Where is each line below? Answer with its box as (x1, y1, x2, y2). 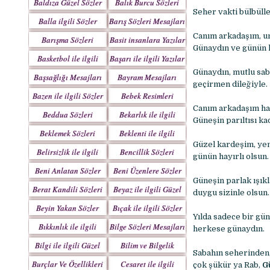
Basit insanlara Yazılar (109, 34, 185, 45)
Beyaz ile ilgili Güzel (113, 184, 181, 195)
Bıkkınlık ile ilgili (39, 221, 97, 232)
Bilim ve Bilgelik (120, 240, 174, 251)
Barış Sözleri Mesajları (109, 16, 186, 27)
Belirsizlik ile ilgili (37, 146, 99, 157)
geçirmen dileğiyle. (192, 80, 268, 89)
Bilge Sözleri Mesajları (109, 221, 185, 232)
